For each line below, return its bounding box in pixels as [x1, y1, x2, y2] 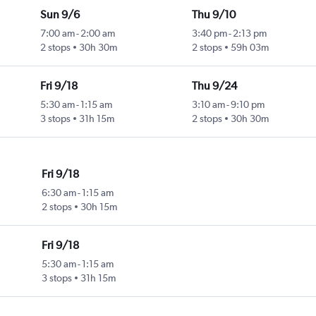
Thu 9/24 [191, 79, 237, 93]
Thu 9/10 [191, 8, 236, 22]
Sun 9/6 [39, 8, 80, 22]
